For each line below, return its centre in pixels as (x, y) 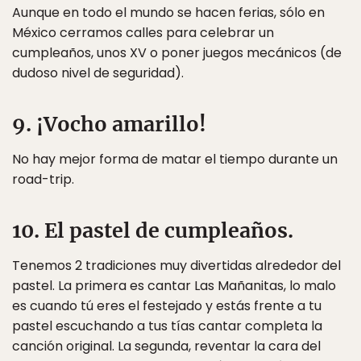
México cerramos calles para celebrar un (143, 33)
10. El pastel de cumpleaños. (153, 230)
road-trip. (43, 179)
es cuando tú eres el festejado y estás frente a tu (167, 306)
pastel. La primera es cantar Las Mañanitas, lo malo (174, 286)
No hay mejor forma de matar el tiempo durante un (175, 159)
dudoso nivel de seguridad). (98, 73)
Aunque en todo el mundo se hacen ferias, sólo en (168, 12)
